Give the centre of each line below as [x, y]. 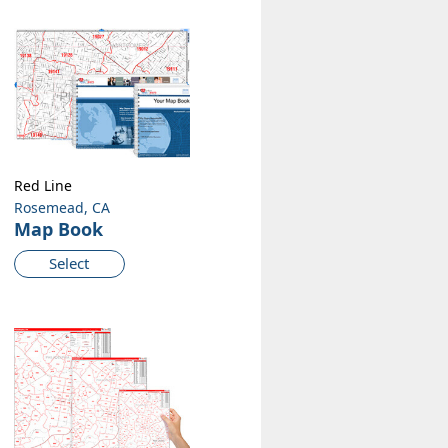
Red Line [42, 186]
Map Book [58, 229]
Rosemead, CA [61, 208]
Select [69, 263]
